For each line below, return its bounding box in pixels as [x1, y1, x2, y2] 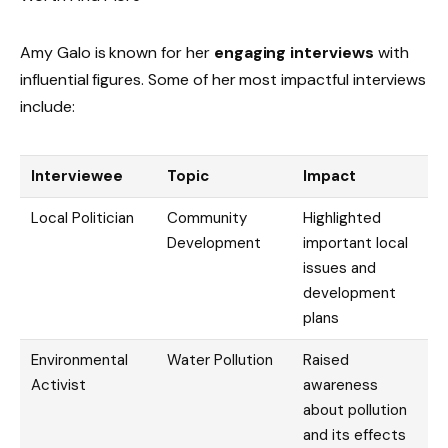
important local [303, 232, 408, 253]
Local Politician [31, 207, 134, 228]
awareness [303, 374, 378, 395]
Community [167, 207, 247, 228]
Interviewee [31, 165, 123, 186]
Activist [31, 374, 86, 395]
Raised [303, 349, 350, 370]
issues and [303, 257, 376, 278]
